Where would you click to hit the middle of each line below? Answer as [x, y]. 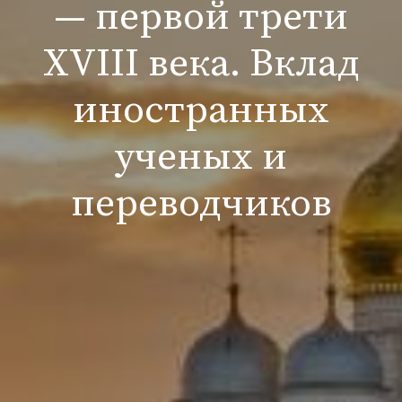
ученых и [201, 157]
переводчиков [201, 204]
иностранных [201, 110]
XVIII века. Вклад [201, 64]
